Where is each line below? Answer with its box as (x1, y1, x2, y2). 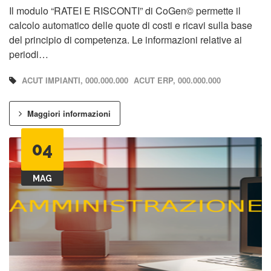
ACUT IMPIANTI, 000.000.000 (22, 74, 128, 86)
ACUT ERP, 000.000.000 (134, 74, 221, 86)
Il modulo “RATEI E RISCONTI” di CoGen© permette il (9, 3, 241, 18)
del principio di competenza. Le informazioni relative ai (9, 32, 242, 47)
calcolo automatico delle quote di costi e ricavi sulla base (9, 18, 252, 32)
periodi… (9, 47, 48, 61)
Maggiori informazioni (25, 107, 111, 119)
